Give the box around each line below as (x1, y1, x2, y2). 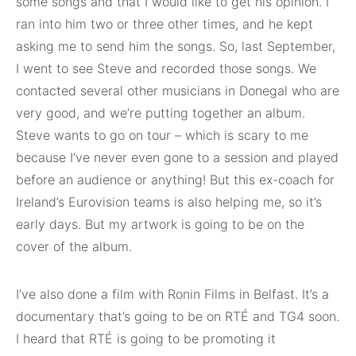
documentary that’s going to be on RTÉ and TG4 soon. (16, 308, 339, 324)
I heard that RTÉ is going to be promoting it (16, 330, 276, 346)
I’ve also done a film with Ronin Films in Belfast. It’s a (16, 285, 329, 302)
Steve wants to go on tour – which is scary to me (16, 126, 308, 143)
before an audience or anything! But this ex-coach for (16, 171, 335, 188)
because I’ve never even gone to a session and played (16, 149, 339, 165)
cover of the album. (16, 238, 132, 254)
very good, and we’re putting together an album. (16, 104, 305, 121)
